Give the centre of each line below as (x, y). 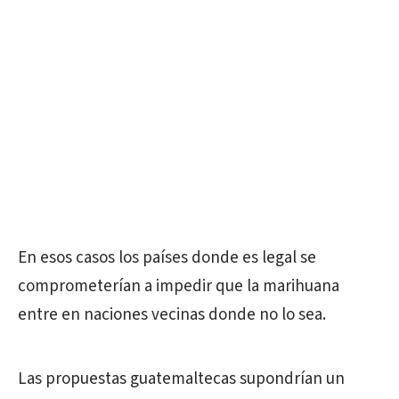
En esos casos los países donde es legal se (167, 258)
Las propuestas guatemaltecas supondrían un (181, 379)
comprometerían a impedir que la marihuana (179, 286)
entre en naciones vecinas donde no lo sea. (172, 315)
